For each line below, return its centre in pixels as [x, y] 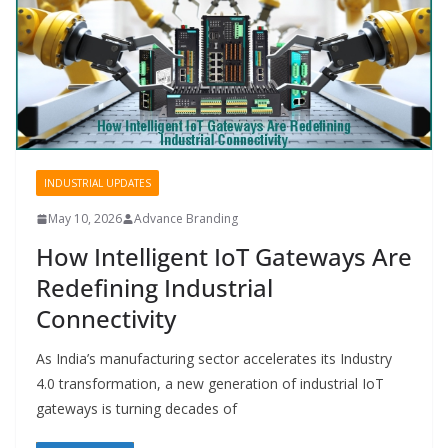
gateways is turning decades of [136, 409]
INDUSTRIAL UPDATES [97, 183]
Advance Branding [186, 219]
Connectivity [106, 319]
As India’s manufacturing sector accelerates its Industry [214, 359]
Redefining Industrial [154, 288]
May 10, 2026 [85, 219]
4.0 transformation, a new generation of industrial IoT [210, 384]
